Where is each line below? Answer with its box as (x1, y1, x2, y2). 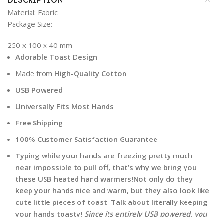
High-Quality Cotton (52, 68, 128, 78)
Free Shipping (15, 118, 63, 128)
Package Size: (7, 19, 52, 29)
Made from (15, 68, 52, 78)
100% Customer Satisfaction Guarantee (15, 134, 157, 144)
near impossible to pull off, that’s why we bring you (15, 162, 197, 172)
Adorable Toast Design (15, 52, 97, 62)
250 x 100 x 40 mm (7, 40, 72, 50)
